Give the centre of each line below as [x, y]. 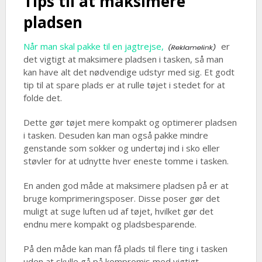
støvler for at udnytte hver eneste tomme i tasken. [126, 161]
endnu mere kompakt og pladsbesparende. [110, 224]
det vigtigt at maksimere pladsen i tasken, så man [123, 59]
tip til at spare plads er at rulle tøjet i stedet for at [124, 85]
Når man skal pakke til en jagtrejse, [93, 46]
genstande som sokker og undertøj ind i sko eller [121, 148]
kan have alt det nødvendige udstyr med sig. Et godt [129, 72]
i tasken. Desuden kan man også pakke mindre [116, 135]
